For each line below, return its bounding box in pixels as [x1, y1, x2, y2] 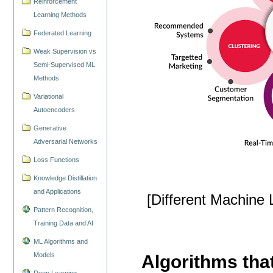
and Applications [34, 187, 82, 195]
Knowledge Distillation [34, 174, 97, 182]
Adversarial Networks [34, 138, 98, 146]
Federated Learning [34, 29, 92, 37]
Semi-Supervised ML [34, 61, 96, 69]
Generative [34, 124, 67, 132]
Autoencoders [34, 106, 76, 114]
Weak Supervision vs [34, 48, 97, 55]
